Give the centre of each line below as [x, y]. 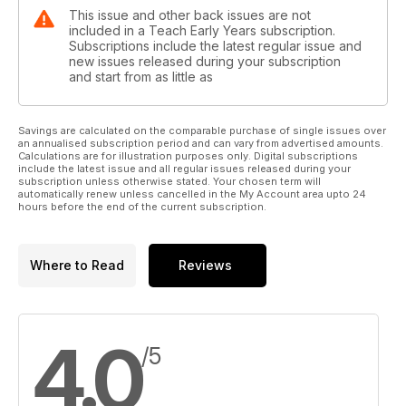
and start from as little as [141, 76]
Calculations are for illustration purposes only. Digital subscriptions [188, 155]
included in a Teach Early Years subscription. [202, 30]
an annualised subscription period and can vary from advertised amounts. [201, 143]
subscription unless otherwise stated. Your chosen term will [169, 181]
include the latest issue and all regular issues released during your [184, 168]
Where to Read [77, 266]
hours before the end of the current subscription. [142, 206]
